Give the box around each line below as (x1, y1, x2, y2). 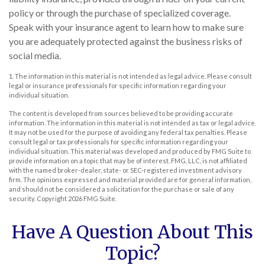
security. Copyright (9, 195, 68, 203)
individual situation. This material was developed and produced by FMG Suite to (9, 147, 251, 156)
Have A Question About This (12, 221, 253, 244)
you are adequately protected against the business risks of (9, 35, 243, 47)
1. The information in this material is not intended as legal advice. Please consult (9, 72, 252, 80)
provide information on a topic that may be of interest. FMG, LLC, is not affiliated (9, 157, 247, 165)
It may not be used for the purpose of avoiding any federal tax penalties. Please (9, 128, 247, 137)
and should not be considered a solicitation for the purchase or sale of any (9, 185, 234, 193)
